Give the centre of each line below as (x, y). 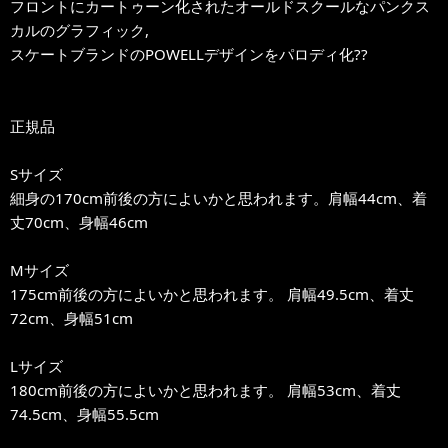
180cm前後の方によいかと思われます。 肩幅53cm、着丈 (205, 389)
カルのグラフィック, (79, 29)
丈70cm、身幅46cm (79, 221)
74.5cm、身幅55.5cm (84, 413)
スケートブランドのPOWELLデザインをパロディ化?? (189, 53)
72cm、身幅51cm (71, 317)
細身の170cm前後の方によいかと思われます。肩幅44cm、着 (218, 197)
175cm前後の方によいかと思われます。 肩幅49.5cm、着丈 (212, 293)
